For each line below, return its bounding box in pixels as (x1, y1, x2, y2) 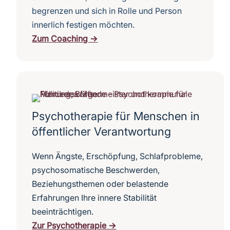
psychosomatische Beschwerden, (32, 165, 160, 176)
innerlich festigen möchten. (32, 20, 135, 30)
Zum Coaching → (32, 33, 98, 44)
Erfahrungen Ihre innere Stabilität (32, 193, 157, 203)
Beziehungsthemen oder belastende (32, 179, 169, 189)
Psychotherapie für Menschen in (32, 109, 200, 123)
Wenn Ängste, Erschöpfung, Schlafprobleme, (32, 151, 203, 162)
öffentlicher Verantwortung (32, 125, 171, 139)
